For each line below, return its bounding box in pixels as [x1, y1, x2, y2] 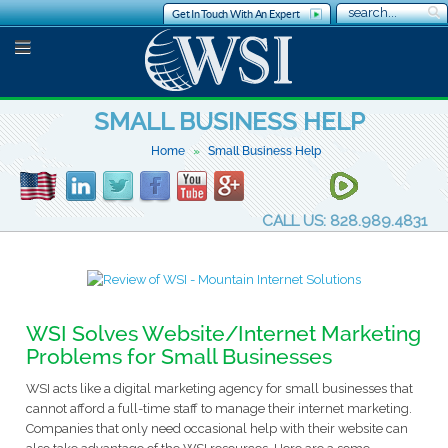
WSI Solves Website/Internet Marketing [25, 320, 421, 346]
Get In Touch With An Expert [172, 7, 300, 20]
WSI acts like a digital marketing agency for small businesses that [25, 381, 413, 397]
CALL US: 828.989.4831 [261, 210, 427, 230]
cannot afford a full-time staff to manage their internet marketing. [25, 401, 412, 417]
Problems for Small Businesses [25, 343, 332, 369]
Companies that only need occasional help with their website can [25, 421, 408, 437]
